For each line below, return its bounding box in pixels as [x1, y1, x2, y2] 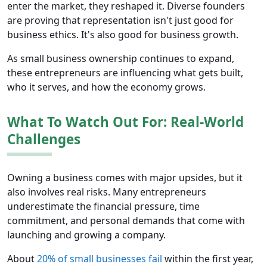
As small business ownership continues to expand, [7, 52, 234, 66]
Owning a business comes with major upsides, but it [7, 171, 243, 185]
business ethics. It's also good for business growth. [7, 28, 238, 42]
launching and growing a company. [7, 228, 166, 242]
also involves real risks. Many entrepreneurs [7, 185, 206, 199]
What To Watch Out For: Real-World [7, 113, 244, 132]
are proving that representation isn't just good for [7, 14, 234, 27]
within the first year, [162, 252, 253, 266]
